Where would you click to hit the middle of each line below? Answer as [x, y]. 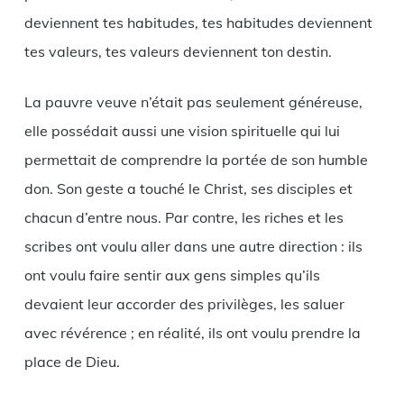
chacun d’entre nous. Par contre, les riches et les [184, 217]
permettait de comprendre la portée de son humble [196, 159]
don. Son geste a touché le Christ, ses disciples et [188, 188]
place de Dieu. [72, 361]
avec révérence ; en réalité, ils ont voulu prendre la [192, 332]
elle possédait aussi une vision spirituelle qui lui [182, 130]
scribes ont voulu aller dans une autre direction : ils [193, 246]
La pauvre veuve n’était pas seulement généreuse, [193, 101]
